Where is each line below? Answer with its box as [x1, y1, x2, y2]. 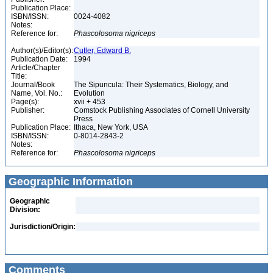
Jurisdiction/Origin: [10, 222, 76, 231]
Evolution [74, 89, 107, 97]
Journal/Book [11, 80, 55, 89]
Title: [11, 72, 27, 80]
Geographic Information [5, 175, 133, 188]
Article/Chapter [11, 63, 60, 72]
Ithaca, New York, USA [74, 123, 150, 132]
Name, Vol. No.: [11, 89, 62, 97]
